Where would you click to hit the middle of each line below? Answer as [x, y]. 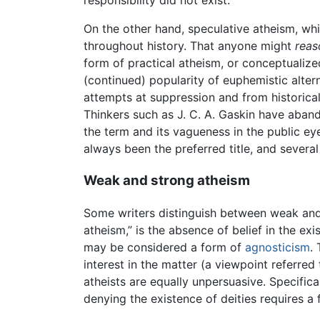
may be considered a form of [164, 247]
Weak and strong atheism [167, 181]
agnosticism [277, 247]
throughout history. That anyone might [189, 46]
